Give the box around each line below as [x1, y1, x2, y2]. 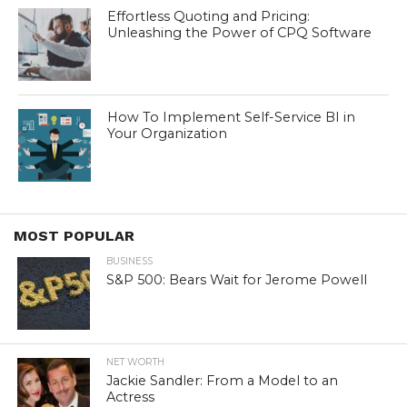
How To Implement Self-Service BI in [107, 109, 356, 126]
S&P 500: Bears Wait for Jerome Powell [106, 272, 368, 289]
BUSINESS [106, 255, 154, 268]
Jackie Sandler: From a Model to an [106, 372, 339, 390]
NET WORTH [106, 356, 165, 369]
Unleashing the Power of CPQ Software [107, 25, 372, 42]
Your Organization [107, 125, 228, 143]
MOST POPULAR [14, 227, 134, 245]
